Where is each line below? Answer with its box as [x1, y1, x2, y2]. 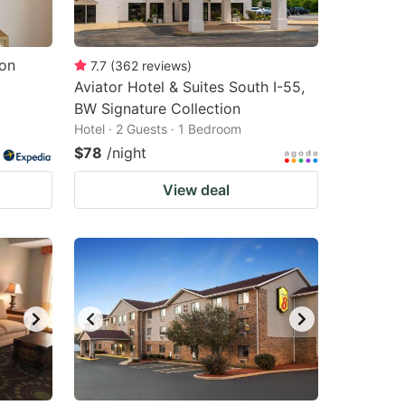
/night [107, 144, 146, 162]
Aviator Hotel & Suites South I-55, [74, 78, 305, 96]
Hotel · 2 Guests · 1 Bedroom [74, 121, 241, 137]
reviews [142, 58, 187, 73]
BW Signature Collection [74, 99, 240, 118]
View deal [163, 181, 230, 199]
